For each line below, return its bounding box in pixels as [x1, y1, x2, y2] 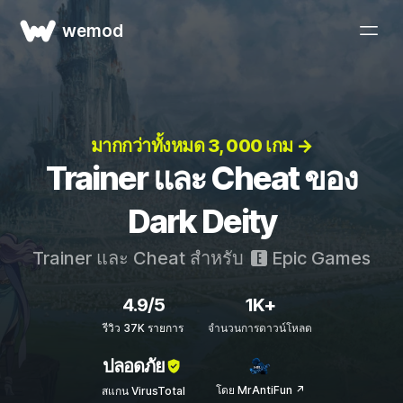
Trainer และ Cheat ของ [46, 158, 357, 198]
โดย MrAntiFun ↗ [215, 382, 305, 397]
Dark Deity [127, 201, 276, 241]
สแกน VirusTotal [101, 384, 185, 398]
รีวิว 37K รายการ [103, 321, 184, 335]
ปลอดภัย [103, 355, 165, 377]
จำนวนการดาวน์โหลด [208, 321, 312, 335]
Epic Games [267, 247, 371, 269]
